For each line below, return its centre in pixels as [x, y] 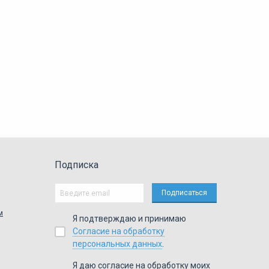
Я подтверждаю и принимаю [129, 219]
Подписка [77, 165]
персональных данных [117, 244]
